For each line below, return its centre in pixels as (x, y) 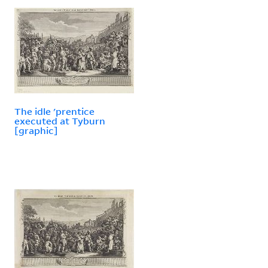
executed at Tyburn (60, 121)
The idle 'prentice (54, 111)
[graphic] (36, 130)
